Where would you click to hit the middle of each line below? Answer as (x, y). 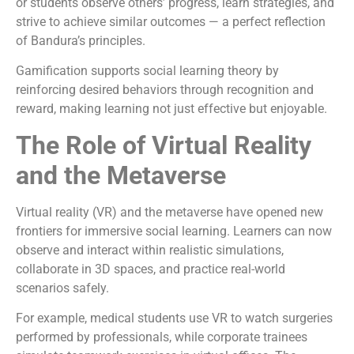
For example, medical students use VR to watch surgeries (174, 318)
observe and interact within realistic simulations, (150, 250)
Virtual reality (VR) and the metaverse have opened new (169, 212)
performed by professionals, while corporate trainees (162, 337)
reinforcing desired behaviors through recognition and (165, 90)
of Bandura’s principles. (81, 40)
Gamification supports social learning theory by (147, 71)
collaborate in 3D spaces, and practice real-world (151, 269)
